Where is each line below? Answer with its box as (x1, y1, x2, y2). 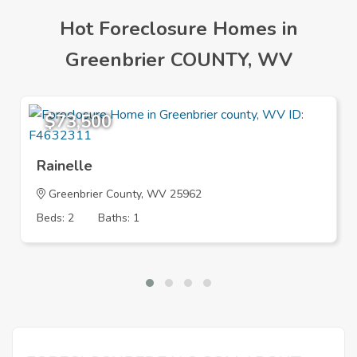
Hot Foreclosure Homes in (59, 15, 298, 41)
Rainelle (37, 155, 92, 175)
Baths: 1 (98, 210, 139, 226)
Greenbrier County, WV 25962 (45, 186, 202, 202)
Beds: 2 (37, 210, 74, 226)
